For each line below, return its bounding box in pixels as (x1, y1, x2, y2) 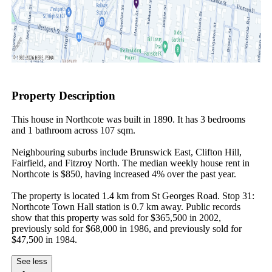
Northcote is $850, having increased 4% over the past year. (11, 168, 236, 179)
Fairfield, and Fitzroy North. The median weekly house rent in (11, 157, 250, 168)
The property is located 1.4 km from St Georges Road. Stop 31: (11, 190, 254, 201)
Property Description (11, 89, 115, 103)
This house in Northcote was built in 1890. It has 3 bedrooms (11, 114, 245, 124)
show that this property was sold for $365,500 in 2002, (11, 212, 221, 223)
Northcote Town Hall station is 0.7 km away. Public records (11, 201, 240, 212)
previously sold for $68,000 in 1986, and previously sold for (11, 223, 242, 234)
